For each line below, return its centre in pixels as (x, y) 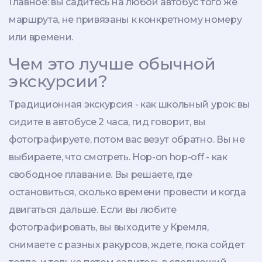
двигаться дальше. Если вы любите (93, 209)
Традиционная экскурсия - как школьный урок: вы (130, 104)
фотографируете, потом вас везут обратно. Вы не (127, 139)
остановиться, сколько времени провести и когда (127, 192)
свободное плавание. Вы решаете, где (101, 174)
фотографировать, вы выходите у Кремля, (109, 227)
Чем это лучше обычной (112, 63)
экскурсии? (58, 81)
